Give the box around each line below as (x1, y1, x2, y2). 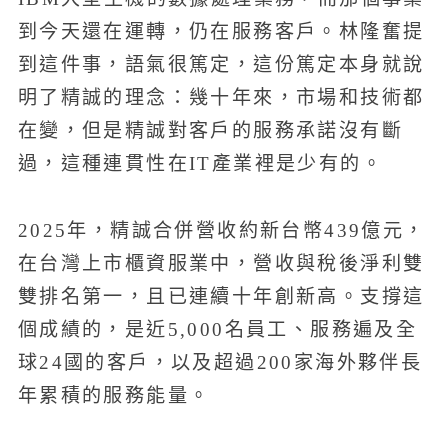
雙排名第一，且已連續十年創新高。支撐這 (17, 285, 425, 307)
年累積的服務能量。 (17, 384, 211, 406)
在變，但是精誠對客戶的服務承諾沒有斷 (17, 120, 403, 142)
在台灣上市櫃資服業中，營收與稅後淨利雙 (17, 252, 425, 274)
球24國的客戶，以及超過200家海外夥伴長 (17, 351, 423, 373)
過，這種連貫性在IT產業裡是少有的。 (17, 153, 383, 175)
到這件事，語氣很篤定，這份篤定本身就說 (17, 54, 425, 76)
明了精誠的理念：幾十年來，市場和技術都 (17, 87, 425, 109)
